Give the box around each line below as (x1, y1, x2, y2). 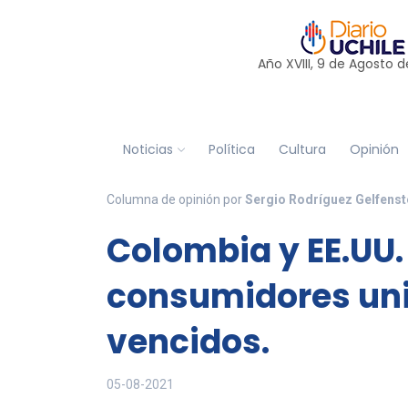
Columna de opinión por (107, 192, 245, 207)
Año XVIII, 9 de (257, 55, 349, 73)
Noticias (122, 139, 173, 158)
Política (208, 139, 255, 158)
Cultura (278, 139, 326, 158)
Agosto (348, 55, 393, 73)
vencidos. (107, 319, 270, 365)
